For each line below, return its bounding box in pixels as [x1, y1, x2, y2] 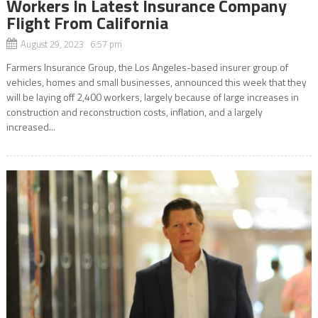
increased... [6, 119, 55, 135]
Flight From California [6, 10, 168, 36]
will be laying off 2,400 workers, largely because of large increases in [6, 89, 299, 105]
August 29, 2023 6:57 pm [20, 37, 122, 52]
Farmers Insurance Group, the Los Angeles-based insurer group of [6, 60, 288, 75]
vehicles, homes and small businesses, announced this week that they [6, 75, 307, 90]
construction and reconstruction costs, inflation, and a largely [6, 104, 263, 120]
